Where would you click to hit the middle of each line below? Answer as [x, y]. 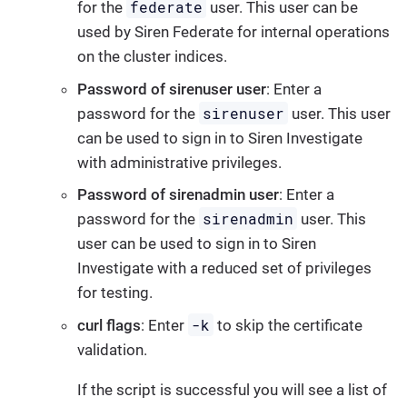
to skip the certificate [288, 325]
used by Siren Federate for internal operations [233, 32]
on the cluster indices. [152, 57]
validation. [112, 349]
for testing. [115, 293]
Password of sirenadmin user [178, 195]
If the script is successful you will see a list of [232, 389]
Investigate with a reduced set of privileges [224, 268]
